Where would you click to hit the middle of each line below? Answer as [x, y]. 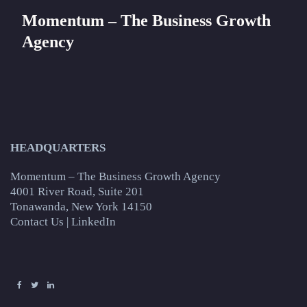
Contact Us [37, 221]
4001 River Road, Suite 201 [77, 191]
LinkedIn [94, 221]
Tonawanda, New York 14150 [81, 206]
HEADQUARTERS [58, 147]
